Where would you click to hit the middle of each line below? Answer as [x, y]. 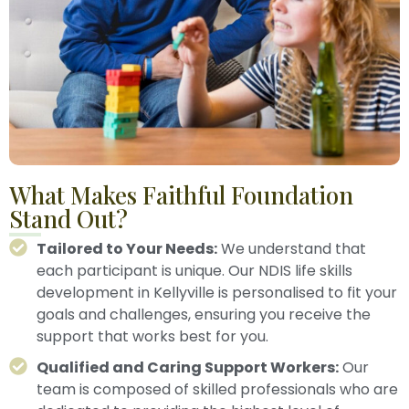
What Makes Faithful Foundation [181, 195]
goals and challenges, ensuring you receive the [204, 315]
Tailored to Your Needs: [127, 249]
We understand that [292, 249]
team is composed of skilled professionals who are [217, 390]
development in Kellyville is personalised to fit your [217, 293]
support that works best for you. [152, 337]
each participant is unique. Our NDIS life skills [194, 271]
